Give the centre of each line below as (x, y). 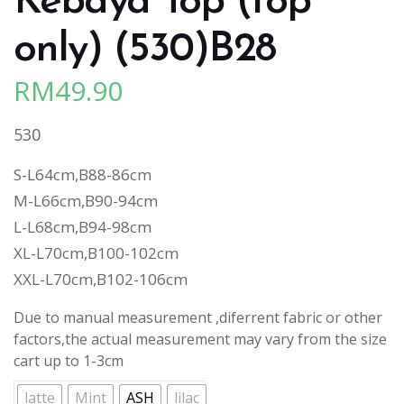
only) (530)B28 (145, 50)
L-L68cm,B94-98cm (83, 226)
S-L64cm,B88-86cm (83, 174)
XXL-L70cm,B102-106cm (101, 279)
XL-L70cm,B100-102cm (96, 252)
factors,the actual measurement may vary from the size (200, 339)
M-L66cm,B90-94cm (86, 200)
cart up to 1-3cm (69, 360)
